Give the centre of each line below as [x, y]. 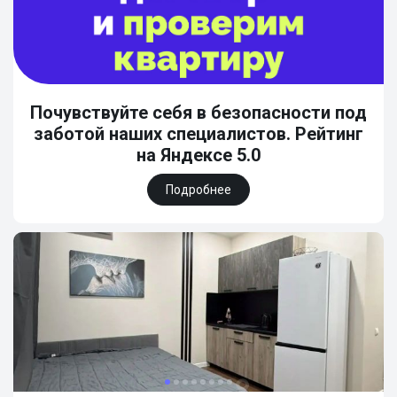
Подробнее [198, 190]
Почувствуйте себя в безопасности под [198, 113]
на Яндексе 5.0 [198, 155]
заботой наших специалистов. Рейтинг [198, 134]
